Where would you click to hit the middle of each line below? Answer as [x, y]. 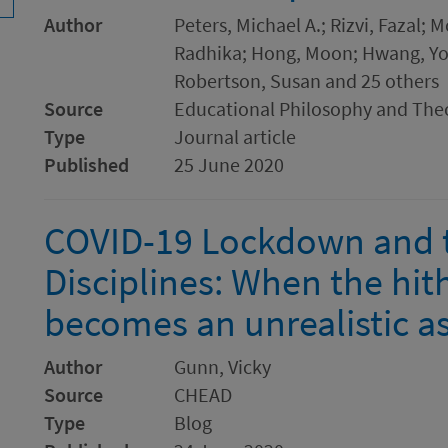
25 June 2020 [229, 164]
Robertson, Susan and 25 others [306, 80]
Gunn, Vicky [222, 366]
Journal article [235, 136]
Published [86, 164]
